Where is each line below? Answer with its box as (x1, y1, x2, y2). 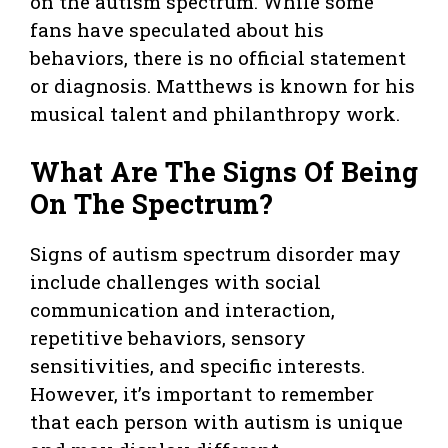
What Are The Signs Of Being (30, 154, 418, 190)
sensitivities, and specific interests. (30, 353, 365, 379)
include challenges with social (30, 269, 321, 295)
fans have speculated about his (30, 16, 324, 42)
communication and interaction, (30, 297, 335, 323)
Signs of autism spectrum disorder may (30, 241, 401, 267)
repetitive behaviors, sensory (30, 325, 306, 351)
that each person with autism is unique (30, 409, 403, 435)
